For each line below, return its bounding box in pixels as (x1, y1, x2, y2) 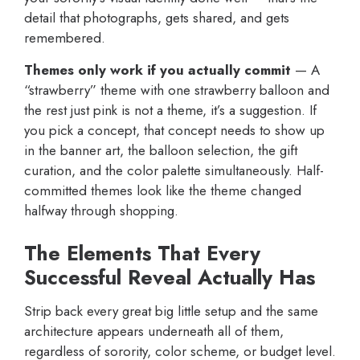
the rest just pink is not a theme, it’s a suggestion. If (24, 100, 317, 121)
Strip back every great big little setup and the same (24, 301, 318, 321)
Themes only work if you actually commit (24, 60, 291, 80)
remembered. (24, 28, 105, 48)
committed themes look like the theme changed (24, 181, 301, 201)
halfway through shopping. (24, 201, 178, 221)
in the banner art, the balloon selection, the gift (24, 141, 297, 161)
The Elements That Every (24, 239, 260, 268)
